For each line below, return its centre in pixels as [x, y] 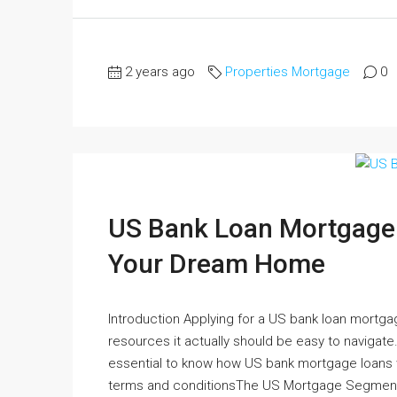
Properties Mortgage [288, 72]
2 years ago [160, 72]
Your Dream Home [217, 264]
